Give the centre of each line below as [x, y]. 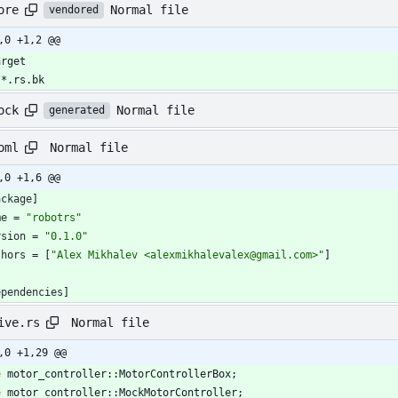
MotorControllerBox [175, 374]
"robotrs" [54, 218]
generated [77, 111]
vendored [74, 10]
